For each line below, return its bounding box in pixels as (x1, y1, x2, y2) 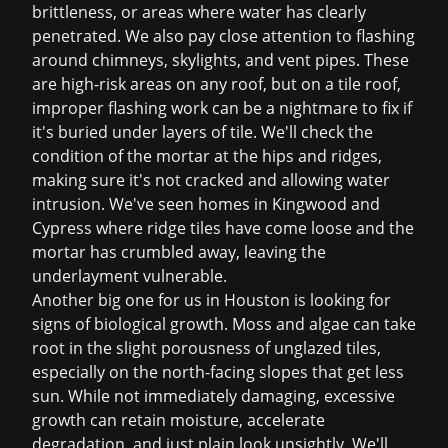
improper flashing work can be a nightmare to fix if (32, 97, 412, 119)
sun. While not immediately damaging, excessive (32, 385, 395, 407)
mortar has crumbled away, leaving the (32, 241, 326, 263)
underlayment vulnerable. (32, 265, 227, 287)
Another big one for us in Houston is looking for (32, 289, 391, 311)
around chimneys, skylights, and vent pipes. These (32, 49, 409, 71)
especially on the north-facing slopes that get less (32, 361, 404, 383)
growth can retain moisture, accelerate (32, 409, 325, 431)
